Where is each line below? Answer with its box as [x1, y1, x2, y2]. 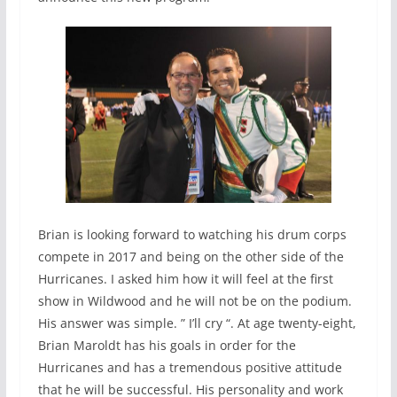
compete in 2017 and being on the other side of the [37, 248, 344, 266]
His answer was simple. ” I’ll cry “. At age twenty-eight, [37, 315, 356, 332]
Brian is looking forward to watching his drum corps [37, 226, 346, 244]
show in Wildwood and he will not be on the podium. [37, 292, 352, 310]
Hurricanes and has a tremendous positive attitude [37, 359, 342, 377]
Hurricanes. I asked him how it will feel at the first [37, 270, 333, 288]
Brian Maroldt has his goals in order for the [37, 337, 296, 354]
